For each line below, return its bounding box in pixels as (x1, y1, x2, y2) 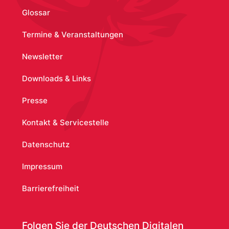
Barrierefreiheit (21, 183, 79, 193)
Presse (21, 95, 48, 105)
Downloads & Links (21, 73, 91, 83)
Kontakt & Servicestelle (21, 117, 109, 127)
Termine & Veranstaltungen (21, 29, 123, 39)
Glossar (21, 7, 50, 17)
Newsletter (21, 51, 63, 61)
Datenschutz (21, 139, 70, 149)
